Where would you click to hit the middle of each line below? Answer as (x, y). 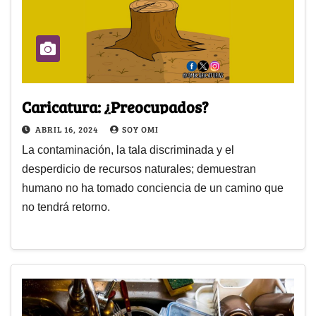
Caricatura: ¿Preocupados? (115, 107)
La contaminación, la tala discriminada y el (128, 150)
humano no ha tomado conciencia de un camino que (153, 188)
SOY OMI (140, 129)
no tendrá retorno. (66, 207)
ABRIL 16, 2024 (68, 129)
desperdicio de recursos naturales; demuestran (139, 169)
